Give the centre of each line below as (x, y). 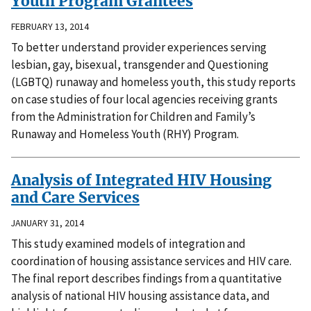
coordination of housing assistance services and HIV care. (151, 261)
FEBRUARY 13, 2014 (50, 27)
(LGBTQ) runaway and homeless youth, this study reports (153, 82)
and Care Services (75, 198)
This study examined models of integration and (128, 244)
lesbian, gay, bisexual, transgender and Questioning (140, 65)
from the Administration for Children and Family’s (133, 117)
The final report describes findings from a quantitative (146, 279)
